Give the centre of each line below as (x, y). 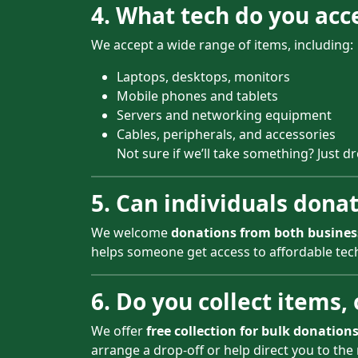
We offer (119, 331)
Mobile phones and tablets (197, 96)
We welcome (131, 233)
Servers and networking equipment (224, 115)
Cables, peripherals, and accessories (226, 134)
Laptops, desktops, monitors (203, 77)
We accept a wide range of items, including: (222, 45)
